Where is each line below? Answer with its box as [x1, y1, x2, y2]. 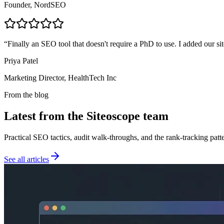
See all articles [4, 154, 49, 163]
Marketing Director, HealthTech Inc [4, 73, 116, 82]
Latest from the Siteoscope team [4, 109, 168, 122]
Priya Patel [4, 56, 38, 65]
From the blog [4, 90, 48, 99]
